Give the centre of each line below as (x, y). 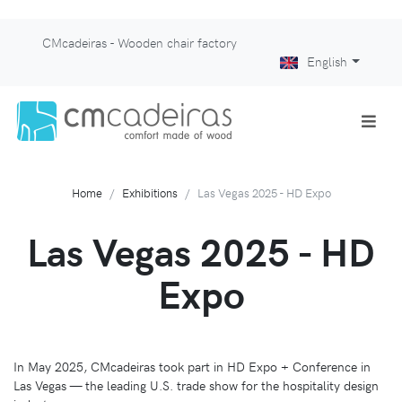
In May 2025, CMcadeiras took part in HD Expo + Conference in (192, 367)
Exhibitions (149, 193)
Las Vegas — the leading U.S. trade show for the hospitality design (196, 385)
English (328, 61)
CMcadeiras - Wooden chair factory (140, 42)
